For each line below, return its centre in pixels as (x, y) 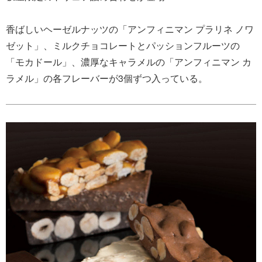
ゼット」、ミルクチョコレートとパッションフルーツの (123, 45)
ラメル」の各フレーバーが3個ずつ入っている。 (107, 78)
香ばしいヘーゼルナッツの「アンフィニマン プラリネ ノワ (130, 29)
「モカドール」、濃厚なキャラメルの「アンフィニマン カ (129, 61)
